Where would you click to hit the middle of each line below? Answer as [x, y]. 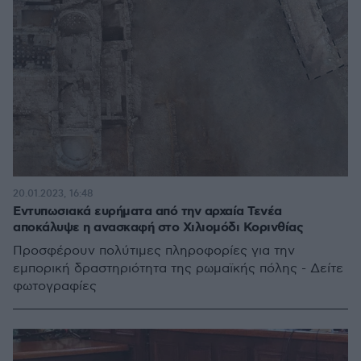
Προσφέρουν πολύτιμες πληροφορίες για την [154, 251]
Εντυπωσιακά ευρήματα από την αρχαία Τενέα [147, 212]
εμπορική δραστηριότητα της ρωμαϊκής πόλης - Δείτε [178, 269]
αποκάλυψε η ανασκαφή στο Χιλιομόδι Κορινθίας [158, 228]
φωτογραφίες [55, 286]
